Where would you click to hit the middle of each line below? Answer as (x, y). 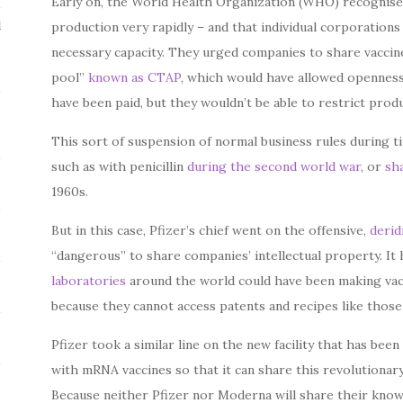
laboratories (89, 281)
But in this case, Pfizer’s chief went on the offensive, (211, 230)
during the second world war (274, 166)
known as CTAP (135, 77)
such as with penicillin (120, 166)
